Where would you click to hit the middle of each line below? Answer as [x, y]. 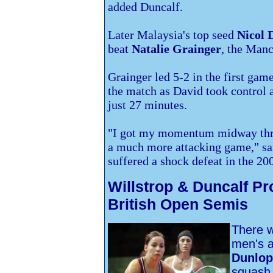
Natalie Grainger [176, 49]
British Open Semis [178, 204]
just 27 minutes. [147, 105]
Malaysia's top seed [187, 35]
